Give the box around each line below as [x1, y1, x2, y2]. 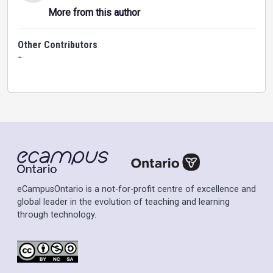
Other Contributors [18, 39, 97, 51]
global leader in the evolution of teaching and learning [17, 197, 230, 208]
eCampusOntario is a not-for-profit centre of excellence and [17, 184, 256, 195]
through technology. [17, 210, 96, 221]
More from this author [48, 7, 140, 18]
